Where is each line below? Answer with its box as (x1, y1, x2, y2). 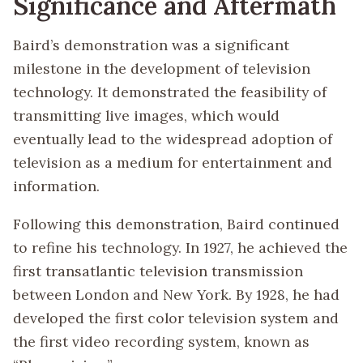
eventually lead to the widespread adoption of (13, 130, 332, 149)
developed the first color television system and (13, 308, 339, 327)
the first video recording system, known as (13, 331, 310, 351)
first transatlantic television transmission (13, 261, 303, 280)
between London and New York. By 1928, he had (13, 284, 340, 304)
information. (13, 177, 100, 196)
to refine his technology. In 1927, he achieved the (13, 237, 348, 257)
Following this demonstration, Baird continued (13, 214, 340, 233)
